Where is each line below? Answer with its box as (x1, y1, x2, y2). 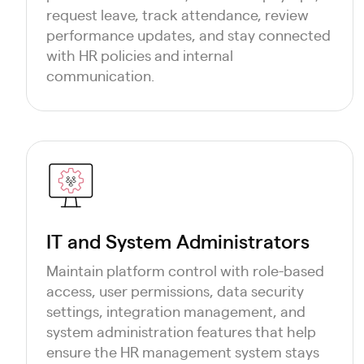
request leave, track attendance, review (46, 5, 309, 24)
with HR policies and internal (46, 45, 233, 64)
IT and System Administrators (46, 227, 310, 253)
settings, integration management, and (46, 301, 305, 320)
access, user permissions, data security (46, 281, 304, 300)
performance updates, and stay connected (46, 25, 331, 44)
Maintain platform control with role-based (46, 261, 324, 279)
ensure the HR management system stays (46, 342, 319, 361)
